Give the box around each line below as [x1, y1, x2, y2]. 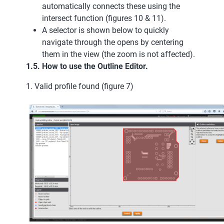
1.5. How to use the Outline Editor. [26, 61, 148, 71]
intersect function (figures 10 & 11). [42, 13, 166, 23]
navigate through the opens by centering [42, 37, 183, 47]
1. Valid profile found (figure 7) [26, 81, 133, 91]
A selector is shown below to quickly [42, 25, 169, 35]
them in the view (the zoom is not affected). [42, 49, 195, 59]
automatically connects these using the [42, 1, 180, 11]
